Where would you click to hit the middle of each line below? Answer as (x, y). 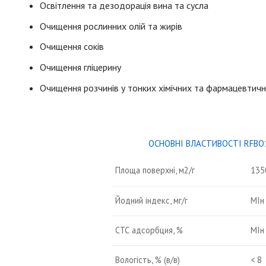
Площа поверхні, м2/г (155, 170)
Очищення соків (72, 47)
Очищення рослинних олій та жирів (111, 26)
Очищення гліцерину (81, 67)
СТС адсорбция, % (149, 230)
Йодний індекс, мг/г (151, 200)
